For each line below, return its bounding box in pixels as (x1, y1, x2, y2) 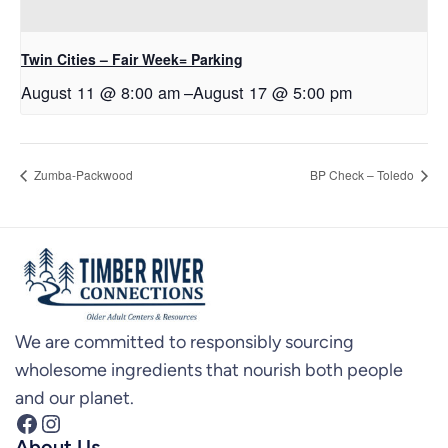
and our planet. (15, 386, 134, 409)
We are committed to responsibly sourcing (15, 330, 354, 353)
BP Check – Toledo (310, 165, 417, 183)
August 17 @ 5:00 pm (193, 80, 352, 105)
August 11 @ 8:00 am (21, 80, 180, 105)
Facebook (14, 407, 26, 437)
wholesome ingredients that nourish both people (15, 358, 403, 381)
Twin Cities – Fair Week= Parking (21, 49, 243, 70)
